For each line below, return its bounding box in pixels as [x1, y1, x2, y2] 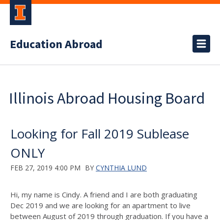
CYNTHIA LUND [96, 163, 147, 172]
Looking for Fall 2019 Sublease [10, 125, 189, 142]
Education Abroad [10, 36, 103, 53]
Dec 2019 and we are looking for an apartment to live [10, 200, 191, 210]
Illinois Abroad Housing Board [9, 88, 205, 108]
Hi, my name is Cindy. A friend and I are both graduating [10, 190, 197, 199]
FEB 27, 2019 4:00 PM [10, 163, 81, 172]
